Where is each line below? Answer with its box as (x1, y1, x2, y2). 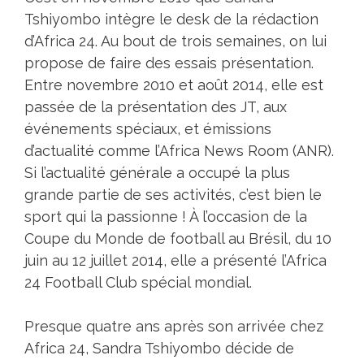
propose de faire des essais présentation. (24, 54, 314, 72)
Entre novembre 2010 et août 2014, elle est (24, 76, 323, 94)
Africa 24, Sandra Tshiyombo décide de (24, 340, 294, 357)
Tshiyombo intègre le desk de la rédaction (24, 11, 318, 28)
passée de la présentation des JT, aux (24, 98, 287, 116)
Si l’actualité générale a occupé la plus (24, 164, 290, 182)
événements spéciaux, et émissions (24, 120, 271, 138)
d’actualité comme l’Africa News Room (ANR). (24, 142, 334, 160)
